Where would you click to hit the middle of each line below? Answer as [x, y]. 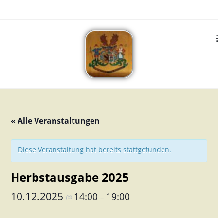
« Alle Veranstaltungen [55, 121]
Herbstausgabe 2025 [70, 177]
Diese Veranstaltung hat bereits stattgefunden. [95, 150]
